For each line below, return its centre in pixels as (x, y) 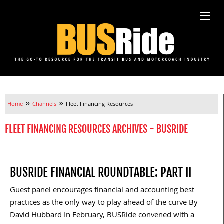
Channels (44, 105)
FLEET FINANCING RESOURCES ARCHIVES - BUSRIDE (96, 129)
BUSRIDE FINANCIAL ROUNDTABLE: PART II (101, 173)
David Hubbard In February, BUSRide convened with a (102, 216)
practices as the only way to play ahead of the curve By (104, 204)
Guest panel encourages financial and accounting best (102, 191)
